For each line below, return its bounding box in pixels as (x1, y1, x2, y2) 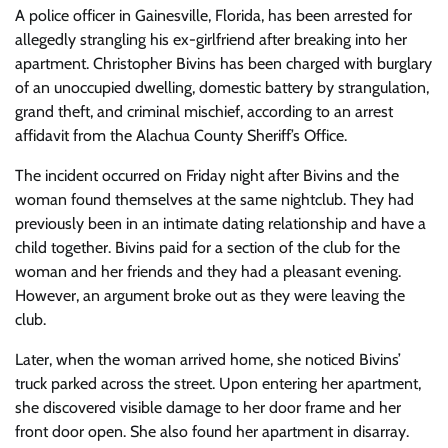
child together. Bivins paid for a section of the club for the (15, 238, 400, 257)
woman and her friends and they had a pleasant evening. (15, 262, 401, 281)
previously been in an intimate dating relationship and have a (15, 214, 426, 233)
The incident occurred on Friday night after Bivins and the (15, 166, 399, 185)
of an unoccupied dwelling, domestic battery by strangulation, (15, 78, 429, 97)
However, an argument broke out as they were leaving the (15, 286, 405, 305)
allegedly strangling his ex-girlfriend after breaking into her (15, 30, 407, 49)
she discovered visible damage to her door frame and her (15, 398, 401, 417)
